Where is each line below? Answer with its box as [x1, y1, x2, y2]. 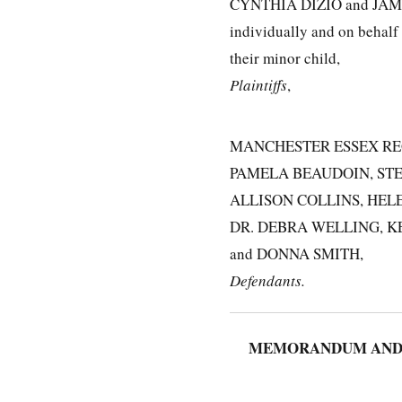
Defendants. [230, 269, 305, 291]
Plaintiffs [230, 74, 287, 95]
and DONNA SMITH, [230, 242, 363, 264]
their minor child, [230, 47, 340, 68]
